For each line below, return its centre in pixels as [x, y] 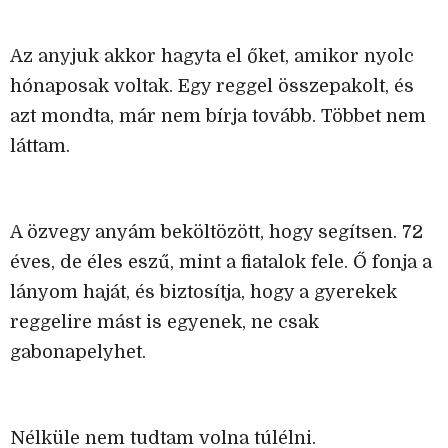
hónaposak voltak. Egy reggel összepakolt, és [212, 86]
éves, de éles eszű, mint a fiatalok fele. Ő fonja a [221, 262]
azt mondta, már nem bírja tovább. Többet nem [218, 116]
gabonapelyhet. [78, 352]
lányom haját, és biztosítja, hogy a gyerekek [203, 292]
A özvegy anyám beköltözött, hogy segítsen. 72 [216, 232]
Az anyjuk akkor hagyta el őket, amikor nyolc [212, 56]
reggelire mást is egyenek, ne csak [164, 322]
